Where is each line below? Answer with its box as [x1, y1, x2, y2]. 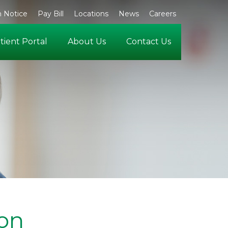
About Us [68, 37, 106, 46]
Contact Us [126, 37, 171, 46]
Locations [74, 9, 108, 18]
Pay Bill [38, 9, 64, 18]
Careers [149, 9, 176, 18]
